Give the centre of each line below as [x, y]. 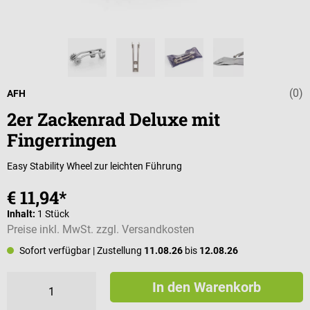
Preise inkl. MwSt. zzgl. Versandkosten [101, 229]
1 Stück [53, 213]
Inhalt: [22, 213]
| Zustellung [118, 250]
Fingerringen [62, 140]
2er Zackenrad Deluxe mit [113, 119]
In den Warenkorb [207, 287]
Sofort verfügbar [55, 250]
